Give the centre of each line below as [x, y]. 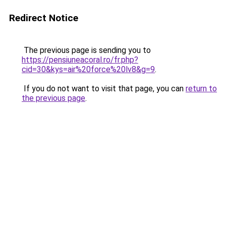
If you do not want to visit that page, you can [104, 89]
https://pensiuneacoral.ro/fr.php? [80, 60]
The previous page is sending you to [86, 50]
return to [201, 89]
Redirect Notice [44, 18]
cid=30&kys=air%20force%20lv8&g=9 [88, 69]
